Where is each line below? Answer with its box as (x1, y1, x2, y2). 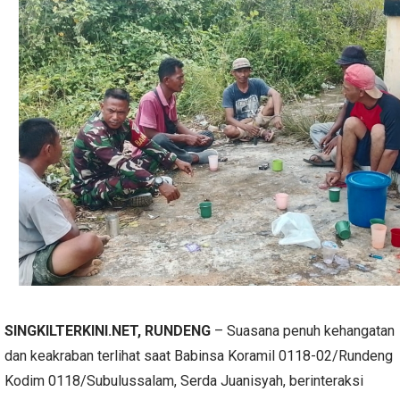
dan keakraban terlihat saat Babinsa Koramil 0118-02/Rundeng (4, 347, 393, 364)
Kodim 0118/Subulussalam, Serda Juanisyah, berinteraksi (4, 372, 363, 389)
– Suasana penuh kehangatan (214, 322, 395, 339)
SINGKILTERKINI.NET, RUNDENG (4, 322, 214, 339)
